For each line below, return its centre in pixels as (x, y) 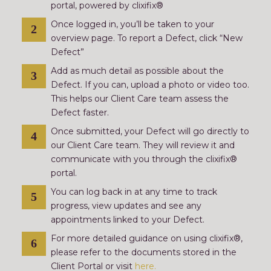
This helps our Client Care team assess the (140, 99)
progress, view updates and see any (126, 206)
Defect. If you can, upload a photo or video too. (150, 85)
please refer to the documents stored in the (144, 252)
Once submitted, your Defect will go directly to (150, 131)
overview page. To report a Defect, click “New (147, 38)
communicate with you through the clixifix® (144, 159)
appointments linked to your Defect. (128, 220)
